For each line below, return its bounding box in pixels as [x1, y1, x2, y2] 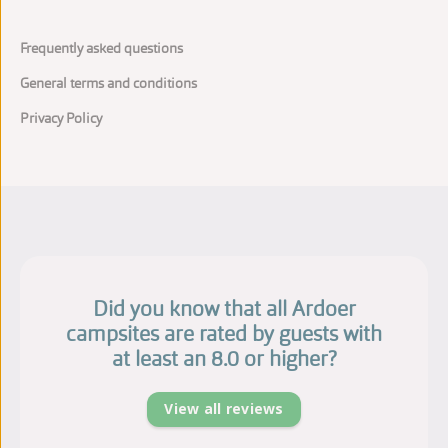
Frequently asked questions [20, 38, 183, 57]
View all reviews [164, 399, 284, 419]
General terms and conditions [20, 73, 197, 92]
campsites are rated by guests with [66, 319, 382, 347]
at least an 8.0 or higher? [111, 344, 337, 372]
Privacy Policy [20, 108, 102, 127]
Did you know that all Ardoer [92, 294, 356, 322]
